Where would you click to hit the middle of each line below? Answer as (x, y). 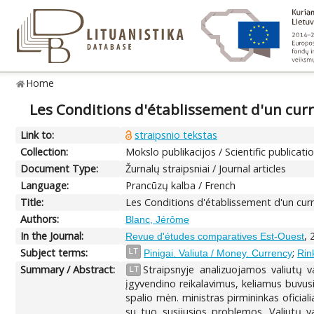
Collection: (45, 151)
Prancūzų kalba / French (181, 185)
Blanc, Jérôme (158, 219)
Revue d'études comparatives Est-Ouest (215, 236)
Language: (45, 185)
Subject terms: (54, 252)
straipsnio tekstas (176, 135)
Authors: (40, 219)
